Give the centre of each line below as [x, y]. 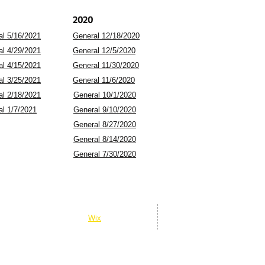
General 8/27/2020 [105, 125]
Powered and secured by [45, 218]
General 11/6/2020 [104, 80]
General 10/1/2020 [105, 95]
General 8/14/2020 [105, 139]
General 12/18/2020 [106, 36]
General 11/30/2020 [106, 65]
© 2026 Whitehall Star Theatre [53, 207]
